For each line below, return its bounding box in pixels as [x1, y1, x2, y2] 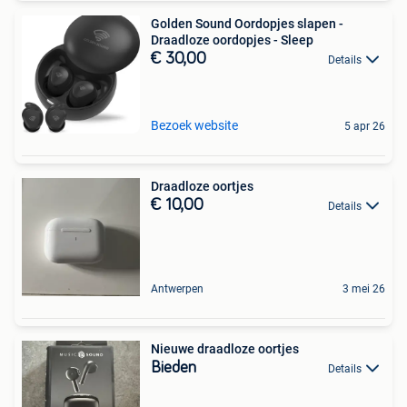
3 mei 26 [342, 282, 385, 295]
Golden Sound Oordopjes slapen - [151, 15, 343, 31]
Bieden [151, 359, 196, 376]
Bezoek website [151, 117, 238, 133]
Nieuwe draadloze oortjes [151, 341, 299, 356]
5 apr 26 [344, 119, 385, 133]
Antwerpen [151, 282, 203, 295]
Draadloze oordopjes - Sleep [151, 32, 313, 47]
